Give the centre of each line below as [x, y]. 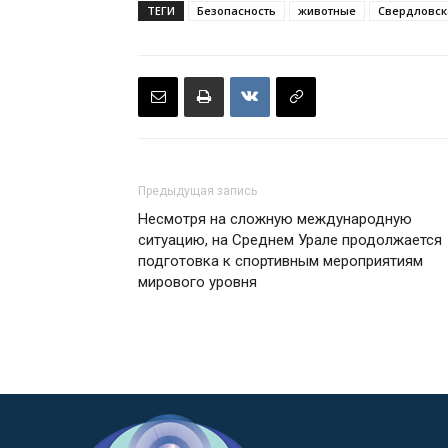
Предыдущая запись [197, 190]
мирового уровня [197, 281]
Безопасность [236, 10]
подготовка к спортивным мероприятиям [280, 260]
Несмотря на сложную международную [275, 218]
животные [327, 10]
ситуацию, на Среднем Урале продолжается [290, 239]
